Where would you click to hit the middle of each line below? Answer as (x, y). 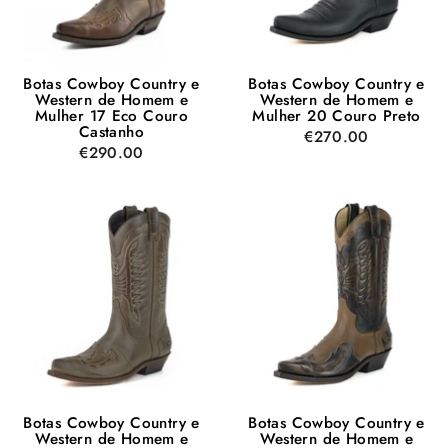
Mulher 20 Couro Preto (336, 115)
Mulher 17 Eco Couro (111, 115)
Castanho (111, 131)
